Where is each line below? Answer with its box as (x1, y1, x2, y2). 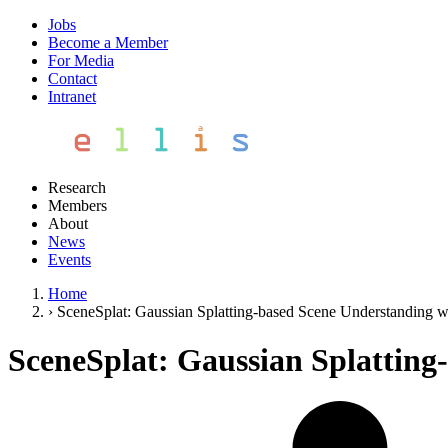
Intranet (48, 88, 96, 105)
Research (48, 179, 106, 196)
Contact (48, 70, 97, 87)
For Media (48, 52, 114, 69)
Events (48, 251, 91, 268)
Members (48, 197, 107, 214)
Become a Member (48, 34, 168, 51)
